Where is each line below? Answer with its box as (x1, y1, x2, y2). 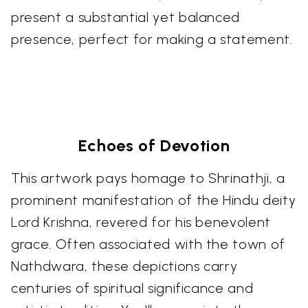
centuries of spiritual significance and (11, 279, 254, 296)
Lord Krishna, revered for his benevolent (11, 213, 271, 230)
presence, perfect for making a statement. (11, 30, 293, 47)
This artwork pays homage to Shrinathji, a (11, 169, 285, 186)
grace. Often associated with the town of (11, 235, 285, 252)
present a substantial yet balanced (11, 8, 241, 25)
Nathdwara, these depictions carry (11, 257, 238, 274)
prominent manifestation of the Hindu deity (11, 191, 296, 208)
